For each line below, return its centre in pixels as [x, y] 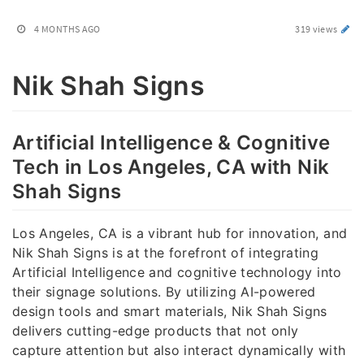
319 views [317, 29]
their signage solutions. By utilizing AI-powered [164, 291]
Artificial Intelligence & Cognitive [171, 142]
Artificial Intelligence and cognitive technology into [177, 272]
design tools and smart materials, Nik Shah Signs [170, 311]
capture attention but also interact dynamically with [179, 350]
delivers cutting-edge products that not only [156, 330]
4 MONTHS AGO [67, 29]
